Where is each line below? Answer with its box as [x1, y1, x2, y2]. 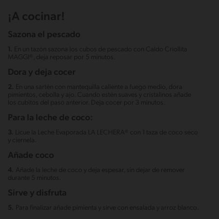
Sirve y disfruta [8, 189, 66, 198]
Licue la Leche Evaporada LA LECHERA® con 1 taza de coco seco [15, 129, 198, 137]
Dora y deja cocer [8, 68, 76, 78]
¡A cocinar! [8, 11, 65, 23]
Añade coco [8, 151, 54, 161]
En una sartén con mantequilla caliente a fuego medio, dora [16, 84, 182, 91]
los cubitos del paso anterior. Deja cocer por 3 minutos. [8, 99, 165, 107]
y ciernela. [8, 137, 37, 145]
